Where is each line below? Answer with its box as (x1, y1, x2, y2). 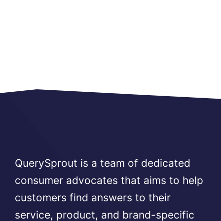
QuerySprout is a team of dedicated (15, 157, 190, 170)
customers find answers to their (15, 191, 171, 204)
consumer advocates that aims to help (15, 174, 203, 187)
